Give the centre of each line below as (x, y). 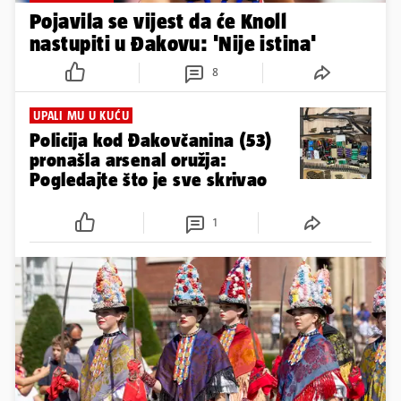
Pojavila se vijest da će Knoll (158, 21)
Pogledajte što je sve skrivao (149, 179)
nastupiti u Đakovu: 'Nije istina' (173, 43)
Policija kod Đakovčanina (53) (151, 140)
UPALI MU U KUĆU (81, 115)
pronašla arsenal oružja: (128, 159)
